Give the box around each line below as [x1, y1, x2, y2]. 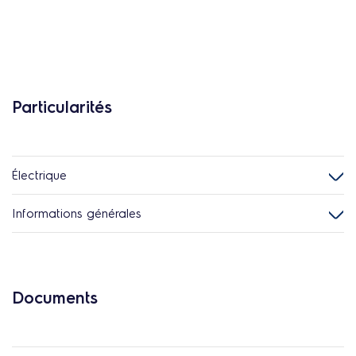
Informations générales [12, 205, 141, 221]
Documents [12, 287, 98, 308]
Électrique [12, 167, 67, 183]
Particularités [12, 96, 112, 117]
